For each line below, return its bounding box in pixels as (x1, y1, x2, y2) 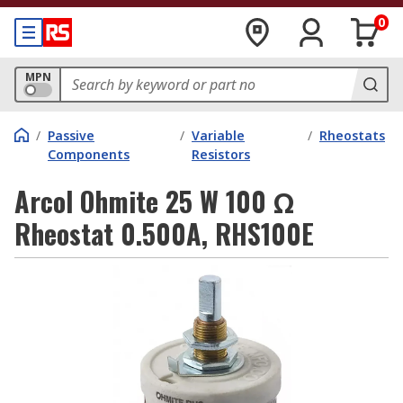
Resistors (192, 146, 251, 163)
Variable (192, 127, 246, 144)
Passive (48, 127, 94, 144)
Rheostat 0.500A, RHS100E (14, 213, 314, 254)
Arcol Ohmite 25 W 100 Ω (14, 181, 294, 221)
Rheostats (319, 127, 385, 144)
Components (48, 146, 130, 163)
